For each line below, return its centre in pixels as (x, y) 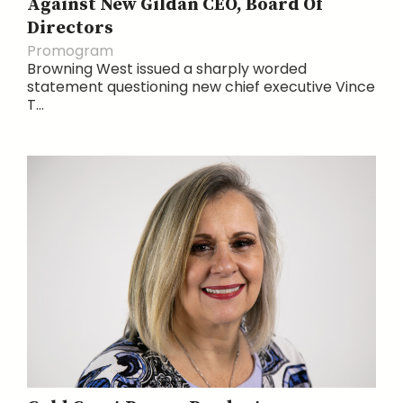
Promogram (70, 51)
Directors (70, 29)
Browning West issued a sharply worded (167, 69)
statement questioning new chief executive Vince (201, 87)
